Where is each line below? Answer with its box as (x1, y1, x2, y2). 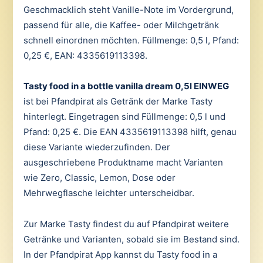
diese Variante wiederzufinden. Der (23, 141, 170, 153)
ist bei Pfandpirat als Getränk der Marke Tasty (23, 96, 213, 107)
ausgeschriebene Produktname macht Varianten (23, 157, 223, 168)
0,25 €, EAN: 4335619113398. (23, 50, 147, 61)
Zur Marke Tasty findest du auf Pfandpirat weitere (23, 218, 229, 230)
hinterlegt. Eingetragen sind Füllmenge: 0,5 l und (23, 111, 225, 123)
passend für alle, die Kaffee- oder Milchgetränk (23, 19, 219, 31)
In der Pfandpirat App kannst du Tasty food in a (23, 248, 217, 260)
